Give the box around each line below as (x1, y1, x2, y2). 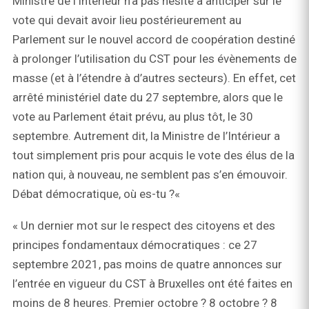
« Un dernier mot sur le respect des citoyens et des (12, 219, 275, 233)
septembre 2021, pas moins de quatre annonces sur (12, 257, 282, 272)
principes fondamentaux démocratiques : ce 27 (12, 238, 257, 252)
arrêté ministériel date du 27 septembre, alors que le (12, 90, 283, 105)
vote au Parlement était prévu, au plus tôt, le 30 (12, 110, 253, 124)
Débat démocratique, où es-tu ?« (12, 187, 183, 201)
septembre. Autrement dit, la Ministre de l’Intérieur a (12, 129, 280, 143)
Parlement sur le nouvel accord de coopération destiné (12, 32, 295, 47)
